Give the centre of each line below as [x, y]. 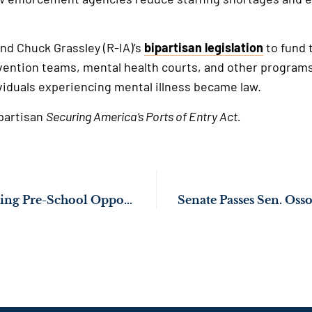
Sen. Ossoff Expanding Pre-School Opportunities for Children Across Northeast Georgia [128, 200]
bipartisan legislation [203, 48]
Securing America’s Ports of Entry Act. [143, 116]
